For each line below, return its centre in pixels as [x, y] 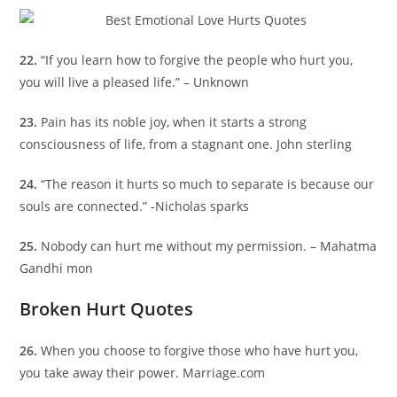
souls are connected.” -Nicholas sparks [135, 206]
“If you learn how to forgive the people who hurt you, [197, 60]
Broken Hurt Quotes [107, 309]
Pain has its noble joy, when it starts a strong [174, 122]
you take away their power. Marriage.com [143, 373]
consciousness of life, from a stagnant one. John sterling [186, 144]
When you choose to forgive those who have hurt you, [200, 351]
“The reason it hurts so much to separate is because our [208, 184]
